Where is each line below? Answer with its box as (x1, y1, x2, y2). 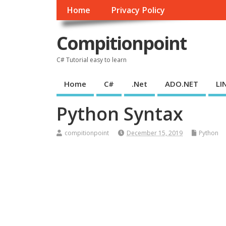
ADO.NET (165, 79, 198, 89)
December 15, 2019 (127, 128, 183, 137)
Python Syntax (56, 101, 183, 126)
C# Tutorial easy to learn (56, 55, 127, 64)
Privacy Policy (110, 5, 165, 16)
